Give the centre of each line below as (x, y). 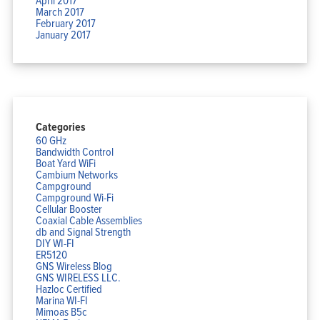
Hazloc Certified (69, 288)
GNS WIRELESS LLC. (78, 277)
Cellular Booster (69, 208)
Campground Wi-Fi (74, 197)
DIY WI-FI (55, 242)
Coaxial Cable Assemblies (89, 220)
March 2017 (60, 11)
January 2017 (63, 34)
